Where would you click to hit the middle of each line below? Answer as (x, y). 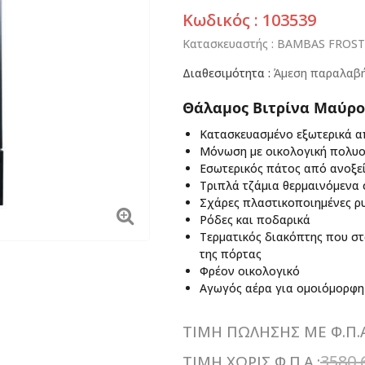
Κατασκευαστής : (230, 43)
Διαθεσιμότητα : (228, 73)
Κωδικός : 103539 (249, 20)
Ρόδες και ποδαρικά (255, 220)
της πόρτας (231, 254)
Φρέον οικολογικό (250, 271)
